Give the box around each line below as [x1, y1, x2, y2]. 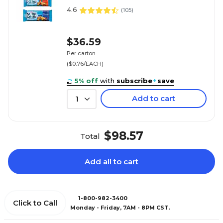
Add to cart [132, 94, 175, 103]
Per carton [67, 49, 96, 57]
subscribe [116, 77, 152, 85]
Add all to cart [85, 157, 138, 166]
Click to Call [13, 198, 57, 208]
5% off [75, 77, 98, 85]
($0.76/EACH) [67, 60, 104, 67]
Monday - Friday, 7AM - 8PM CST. [70, 204, 170, 211]
